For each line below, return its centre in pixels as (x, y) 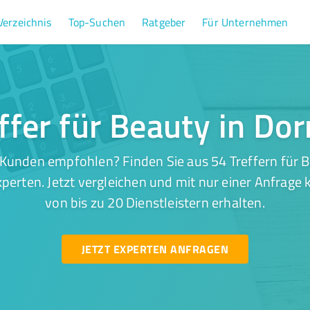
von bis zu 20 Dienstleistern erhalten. (155, 202)
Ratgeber (164, 22)
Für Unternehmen (245, 22)
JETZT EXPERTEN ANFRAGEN (155, 249)
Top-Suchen (97, 22)
